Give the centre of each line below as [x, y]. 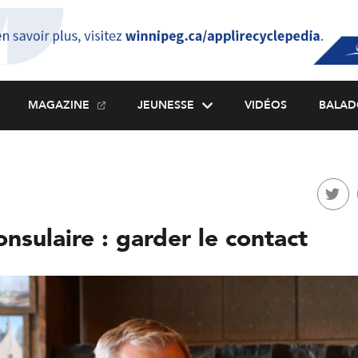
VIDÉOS [265, 105]
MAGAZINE [58, 105]
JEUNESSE [165, 105]
